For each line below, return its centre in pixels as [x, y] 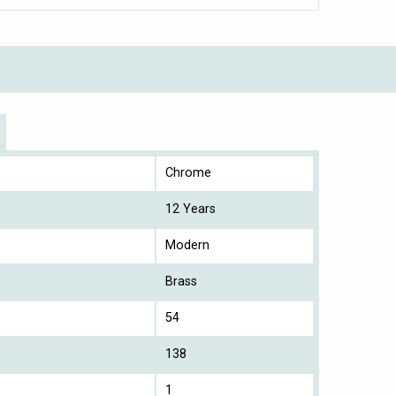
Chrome [188, 172]
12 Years [190, 209]
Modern [187, 245]
